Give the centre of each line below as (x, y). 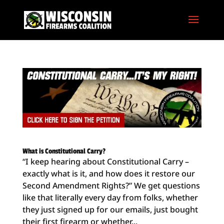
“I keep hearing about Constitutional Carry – (105, 162)
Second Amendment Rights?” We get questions (111, 186)
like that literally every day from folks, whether (110, 198)
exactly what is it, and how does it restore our (108, 174)
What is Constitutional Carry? (64, 151)
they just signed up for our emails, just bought (110, 210)
